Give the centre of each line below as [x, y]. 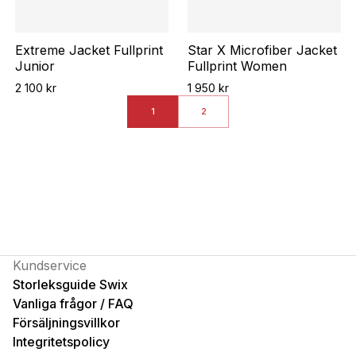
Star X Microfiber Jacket [262, 50]
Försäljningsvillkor [66, 323]
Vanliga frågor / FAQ [73, 304]
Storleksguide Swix [70, 285]
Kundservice [50, 266]
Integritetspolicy [61, 342]
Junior [35, 66]
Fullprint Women [237, 66]
